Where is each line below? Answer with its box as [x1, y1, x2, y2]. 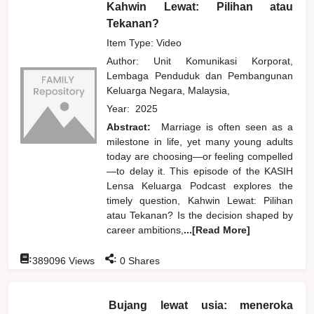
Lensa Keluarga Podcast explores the [107, 179, 294, 191]
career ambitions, [107, 224, 184, 235]
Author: [107, 55, 154, 67]
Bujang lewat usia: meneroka [109, 299, 294, 311]
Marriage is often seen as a [161, 121, 294, 132]
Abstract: [107, 121, 156, 132]
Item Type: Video [107, 36, 182, 48]
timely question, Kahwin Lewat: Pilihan [107, 194, 294, 206]
